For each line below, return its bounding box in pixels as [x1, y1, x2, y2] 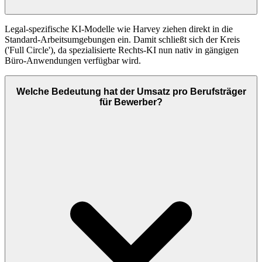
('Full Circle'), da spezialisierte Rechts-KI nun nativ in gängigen [5, 45, 239, 56]
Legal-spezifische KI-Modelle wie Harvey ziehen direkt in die [5, 24, 233, 35]
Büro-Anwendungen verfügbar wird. [5, 56, 141, 66]
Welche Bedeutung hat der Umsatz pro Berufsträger [16, 86, 246, 96]
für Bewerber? [99, 96, 163, 107]
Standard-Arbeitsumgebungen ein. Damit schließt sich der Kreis [5, 35, 240, 45]
